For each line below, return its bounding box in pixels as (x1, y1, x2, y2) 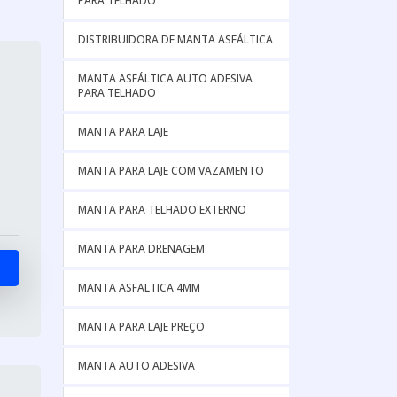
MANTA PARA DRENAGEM (78, 241, 205, 256)
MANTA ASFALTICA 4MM (78, 280, 200, 295)
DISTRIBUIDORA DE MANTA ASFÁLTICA (78, 32, 273, 47)
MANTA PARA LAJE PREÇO (78, 319, 205, 334)
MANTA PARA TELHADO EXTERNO (78, 202, 246, 217)
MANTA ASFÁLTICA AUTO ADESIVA (78, 71, 253, 86)
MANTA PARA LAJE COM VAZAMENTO (78, 163, 264, 178)
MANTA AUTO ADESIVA (78, 358, 195, 373)
